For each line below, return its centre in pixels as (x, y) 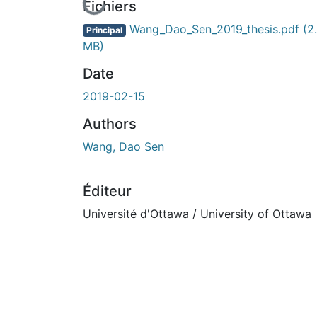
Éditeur (107, 191)
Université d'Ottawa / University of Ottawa (197, 213)
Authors (110, 123)
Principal (104, 30)
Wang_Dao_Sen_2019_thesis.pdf (214, 29)
